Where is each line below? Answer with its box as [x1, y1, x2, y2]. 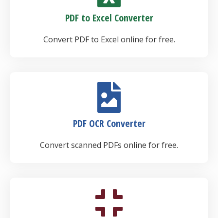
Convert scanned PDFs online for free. [40, 140, 178, 150]
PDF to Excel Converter [65, 11, 153, 24]
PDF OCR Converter [73, 117, 145, 130]
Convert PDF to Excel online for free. [43, 34, 175, 45]
